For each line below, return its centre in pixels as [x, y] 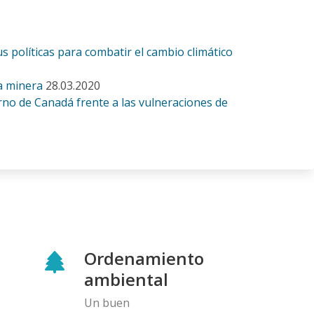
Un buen [107, 302]
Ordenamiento [144, 258]
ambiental [126, 279]
